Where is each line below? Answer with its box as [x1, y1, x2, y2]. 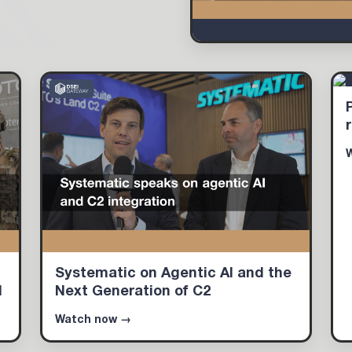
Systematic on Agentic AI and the [55, 266, 291, 280]
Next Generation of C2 [55, 284, 211, 299]
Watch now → [55, 314, 131, 325]
